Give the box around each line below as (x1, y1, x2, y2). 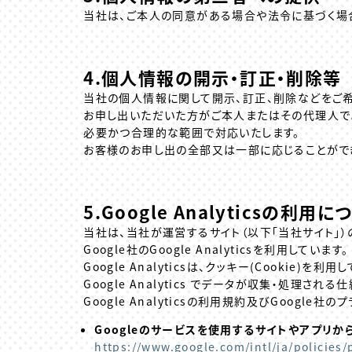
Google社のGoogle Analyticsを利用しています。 (83, 240, 349, 257)
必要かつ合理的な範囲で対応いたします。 (83, 124, 300, 141)
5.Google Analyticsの (83, 198, 280, 224)
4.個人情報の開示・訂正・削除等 (83, 64, 342, 90)
